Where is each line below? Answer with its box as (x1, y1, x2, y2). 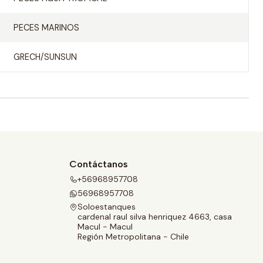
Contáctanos (69, 159, 128, 170)
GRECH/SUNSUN (13, 52, 77, 62)
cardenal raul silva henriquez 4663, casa (77, 211, 232, 222)
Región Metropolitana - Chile (77, 231, 189, 242)
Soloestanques (77, 201, 136, 212)
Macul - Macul (77, 221, 133, 232)
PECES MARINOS (13, 22, 79, 33)
